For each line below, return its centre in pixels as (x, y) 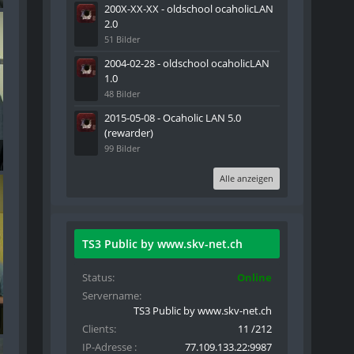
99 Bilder (122, 148)
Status (98, 277)
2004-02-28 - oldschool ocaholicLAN (187, 63)
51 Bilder (122, 39)
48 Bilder (122, 93)
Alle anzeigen (247, 178)
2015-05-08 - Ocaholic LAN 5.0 (173, 117)
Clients (98, 328)
